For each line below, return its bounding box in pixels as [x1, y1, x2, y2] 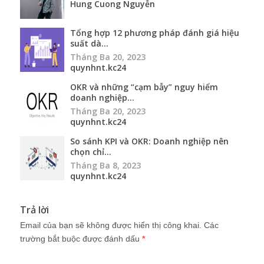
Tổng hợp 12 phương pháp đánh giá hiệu [70, 27, 239, 38]
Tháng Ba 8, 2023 [70, 159, 141, 171]
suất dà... [70, 37, 108, 49]
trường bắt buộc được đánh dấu [20, 233, 142, 243]
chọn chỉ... [70, 146, 111, 157]
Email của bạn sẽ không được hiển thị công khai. [20, 220, 202, 230]
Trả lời [20, 203, 49, 216]
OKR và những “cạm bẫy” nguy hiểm [70, 81, 218, 93]
